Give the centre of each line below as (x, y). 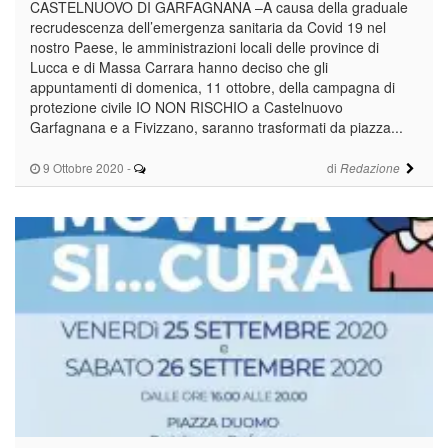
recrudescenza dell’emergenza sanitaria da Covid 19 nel (208, 26)
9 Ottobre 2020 (82, 167)
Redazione (369, 167)
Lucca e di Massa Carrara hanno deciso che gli (179, 66)
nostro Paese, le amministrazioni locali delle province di (204, 46)
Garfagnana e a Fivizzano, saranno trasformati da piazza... (216, 126)
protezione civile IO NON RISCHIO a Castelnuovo (186, 106)
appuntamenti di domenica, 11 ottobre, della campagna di (212, 86)
